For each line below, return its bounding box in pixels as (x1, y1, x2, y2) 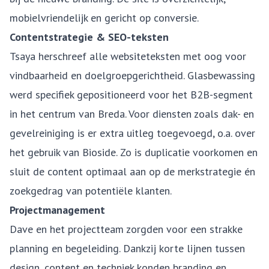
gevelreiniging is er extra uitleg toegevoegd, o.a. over (10, 126, 255, 140)
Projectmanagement (10, 203, 105, 217)
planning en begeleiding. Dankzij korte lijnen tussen (10, 241, 245, 255)
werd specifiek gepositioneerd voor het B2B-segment (10, 88, 253, 101)
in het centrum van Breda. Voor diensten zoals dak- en (10, 107, 254, 121)
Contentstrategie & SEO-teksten (10, 30, 169, 44)
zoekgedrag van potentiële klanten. (10, 184, 172, 198)
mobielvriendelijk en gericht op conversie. (10, 11, 199, 25)
